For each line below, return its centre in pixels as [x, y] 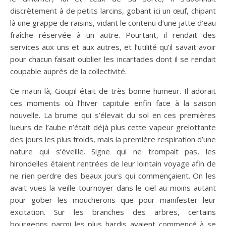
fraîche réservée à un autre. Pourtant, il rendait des [113, 35]
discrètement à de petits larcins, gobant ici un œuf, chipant [113, 10]
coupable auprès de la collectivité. [68, 71]
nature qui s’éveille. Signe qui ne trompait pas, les [113, 151]
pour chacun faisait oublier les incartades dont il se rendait [113, 59]
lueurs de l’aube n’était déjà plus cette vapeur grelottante [113, 127]
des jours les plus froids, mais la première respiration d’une [113, 139]
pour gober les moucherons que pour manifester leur [113, 200]
